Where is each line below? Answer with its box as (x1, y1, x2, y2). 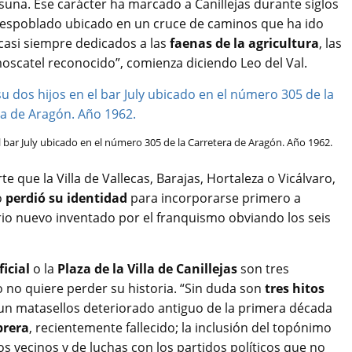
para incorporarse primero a (127, 189, 301, 207)
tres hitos (265, 279, 324, 297)
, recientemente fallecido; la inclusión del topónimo (29, 318, 332, 336)
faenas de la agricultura (170, 34, 319, 52)
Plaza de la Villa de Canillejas (57, 259, 237, 277)
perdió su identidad (5, 189, 127, 207)
